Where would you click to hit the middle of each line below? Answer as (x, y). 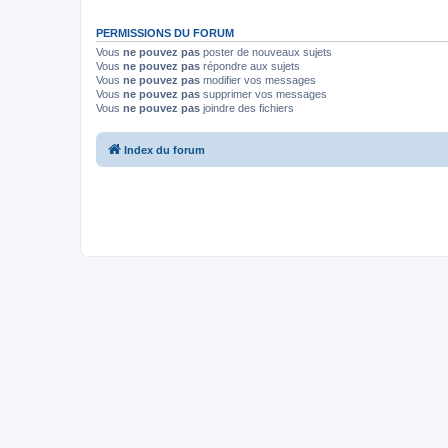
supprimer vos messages (263, 94)
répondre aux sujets (250, 66)
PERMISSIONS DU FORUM (165, 33)
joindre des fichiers (247, 108)
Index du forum (164, 149)
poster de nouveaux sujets (266, 52)
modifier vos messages (258, 80)
